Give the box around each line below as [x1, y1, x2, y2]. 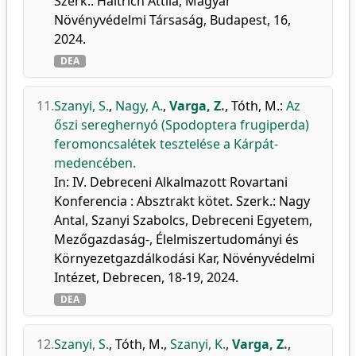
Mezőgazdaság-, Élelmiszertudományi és [54, 230, 299, 248]
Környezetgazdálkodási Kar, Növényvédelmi [54, 250, 315, 267]
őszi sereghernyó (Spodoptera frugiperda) [54, 116, 309, 133]
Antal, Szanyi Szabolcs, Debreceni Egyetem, [54, 211, 312, 229]
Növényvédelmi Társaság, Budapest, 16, [54, 11, 291, 29]
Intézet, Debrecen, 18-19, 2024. [54, 269, 238, 286]
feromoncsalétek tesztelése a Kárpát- [54, 135, 278, 153]
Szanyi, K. [170, 335, 226, 353]
